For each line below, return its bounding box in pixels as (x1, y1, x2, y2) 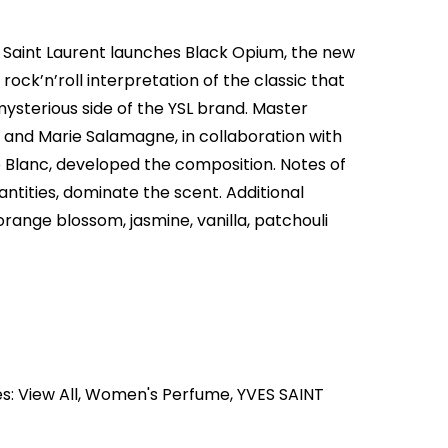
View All (18, 383, 78, 406)
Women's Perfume (85, 383, 230, 406)
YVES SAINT (237, 383, 324, 406)
